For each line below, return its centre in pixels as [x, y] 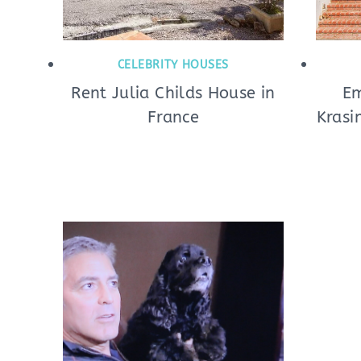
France [173, 117]
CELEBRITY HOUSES [173, 65]
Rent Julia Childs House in [173, 93]
